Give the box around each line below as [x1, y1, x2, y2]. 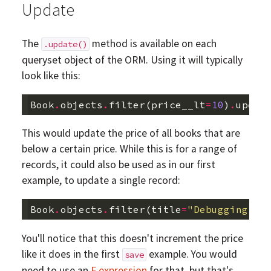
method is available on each [89, 37, 217, 51]
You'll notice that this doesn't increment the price [21, 231, 243, 245]
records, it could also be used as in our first [21, 158, 215, 172]
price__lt [151, 98, 206, 111]
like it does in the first [21, 247, 122, 261]
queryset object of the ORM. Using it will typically [21, 53, 243, 67]
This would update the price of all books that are [21, 126, 240, 140]
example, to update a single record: [21, 174, 180, 188]
